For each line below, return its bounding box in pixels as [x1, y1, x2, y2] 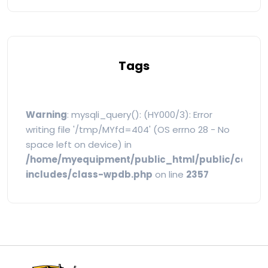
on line [153, 167, 186, 181]
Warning [26, 108, 67, 121]
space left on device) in [26, 138, 132, 151]
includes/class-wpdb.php [26, 167, 153, 181]
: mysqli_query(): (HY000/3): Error [67, 108, 212, 121]
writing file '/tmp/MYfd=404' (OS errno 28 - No [26, 123, 230, 136]
